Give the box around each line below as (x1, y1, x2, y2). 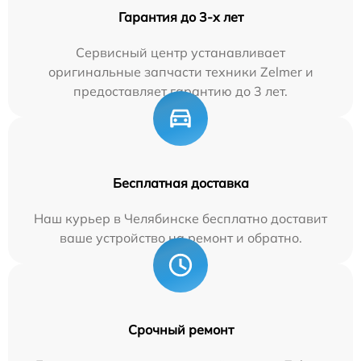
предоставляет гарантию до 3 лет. (73, 82, 288, 99)
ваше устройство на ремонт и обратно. (59, 229, 302, 246)
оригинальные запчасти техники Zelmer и (48, 63, 313, 80)
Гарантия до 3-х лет (118, 8, 243, 25)
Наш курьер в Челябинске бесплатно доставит (34, 210, 327, 226)
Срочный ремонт (127, 321, 234, 338)
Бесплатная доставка (112, 174, 249, 191)
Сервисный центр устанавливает (76, 44, 285, 60)
